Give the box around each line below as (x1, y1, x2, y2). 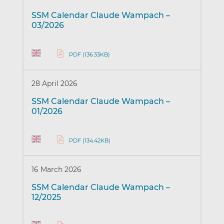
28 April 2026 (31, 78, 77, 88)
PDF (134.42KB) (68, 136, 110, 144)
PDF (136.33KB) (68, 51, 110, 58)
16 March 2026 (31, 164, 81, 174)
